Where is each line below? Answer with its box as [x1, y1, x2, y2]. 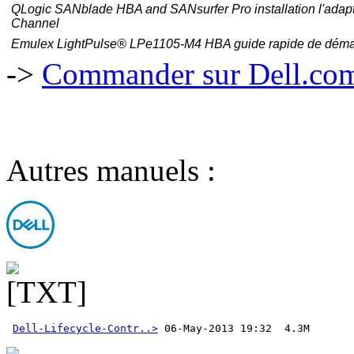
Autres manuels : [6, 153, 216, 188]
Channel [11, 17, 59, 31]
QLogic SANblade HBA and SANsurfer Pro [11, 2, 254, 17]
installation [254, 2, 318, 17]
